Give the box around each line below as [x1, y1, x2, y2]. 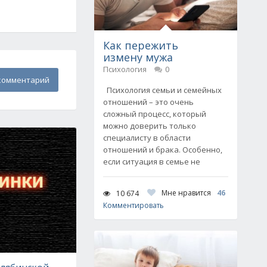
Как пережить [103, 38, 178, 52]
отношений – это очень [103, 97, 194, 107]
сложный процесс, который [103, 108, 206, 119]
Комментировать [103, 200, 164, 210]
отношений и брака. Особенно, [103, 144, 222, 155]
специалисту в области [103, 132, 191, 143]
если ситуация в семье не [103, 156, 200, 167]
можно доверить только [103, 120, 196, 131]
